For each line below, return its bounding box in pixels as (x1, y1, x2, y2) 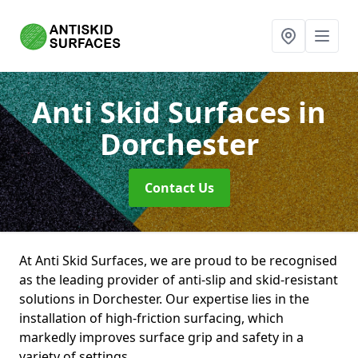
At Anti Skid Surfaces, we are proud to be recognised (19, 252, 337, 269)
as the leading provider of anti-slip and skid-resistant (19, 271, 338, 288)
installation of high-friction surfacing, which (19, 309, 284, 327)
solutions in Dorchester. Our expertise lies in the (19, 290, 309, 308)
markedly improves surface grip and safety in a (19, 328, 304, 346)
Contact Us (144, 179, 214, 197)
